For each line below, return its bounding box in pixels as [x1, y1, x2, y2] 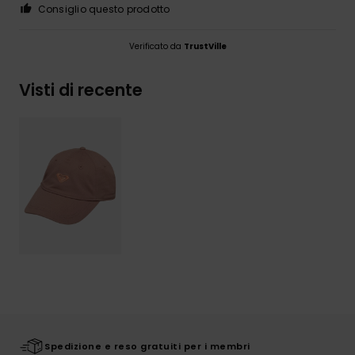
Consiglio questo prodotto [37, 2, 170, 16]
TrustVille [183, 40, 227, 52]
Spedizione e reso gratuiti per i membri [44, 339, 250, 353]
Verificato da [128, 40, 184, 52]
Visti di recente [19, 78, 143, 101]
